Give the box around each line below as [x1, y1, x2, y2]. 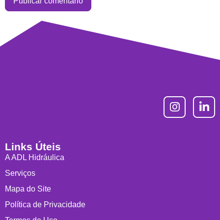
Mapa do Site [5, 185, 51, 193]
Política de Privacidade [5, 200, 85, 209]
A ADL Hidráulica [5, 153, 64, 162]
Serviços [5, 169, 35, 178]
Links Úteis [5, 141, 61, 153]
